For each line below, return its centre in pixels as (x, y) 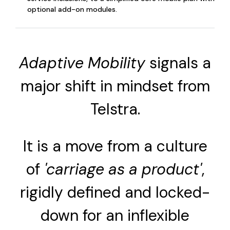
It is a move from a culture (115, 146)
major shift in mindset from (115, 86)
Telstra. (115, 109)
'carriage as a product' (121, 169)
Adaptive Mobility (84, 63)
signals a (180, 63)
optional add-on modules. (72, 9)
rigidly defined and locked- (115, 193)
